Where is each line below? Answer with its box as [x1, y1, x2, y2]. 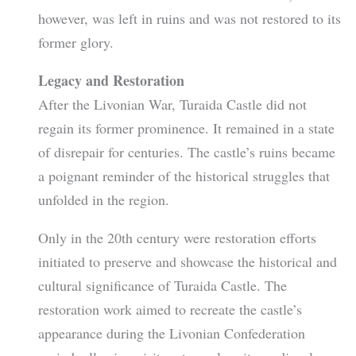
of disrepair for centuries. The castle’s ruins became [37, 141, 335, 161]
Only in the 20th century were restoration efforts [37, 227, 316, 247]
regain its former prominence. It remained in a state [37, 118, 335, 137]
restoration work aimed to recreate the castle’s [37, 299, 302, 319]
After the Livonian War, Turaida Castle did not [37, 94, 307, 114]
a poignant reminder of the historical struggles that [37, 165, 330, 185]
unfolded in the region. [37, 189, 169, 209]
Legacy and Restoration [37, 69, 184, 91]
